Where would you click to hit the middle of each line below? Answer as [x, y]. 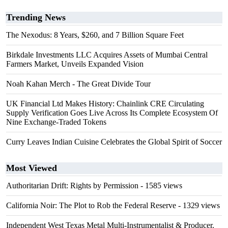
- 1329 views [198, 205]
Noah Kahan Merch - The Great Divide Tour [78, 84]
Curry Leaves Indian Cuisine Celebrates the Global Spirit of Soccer [114, 142]
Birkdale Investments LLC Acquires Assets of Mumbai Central [107, 55]
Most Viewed [32, 168]
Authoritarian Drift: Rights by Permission [72, 186]
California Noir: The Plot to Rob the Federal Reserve [91, 205]
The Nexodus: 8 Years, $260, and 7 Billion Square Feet [95, 35]
